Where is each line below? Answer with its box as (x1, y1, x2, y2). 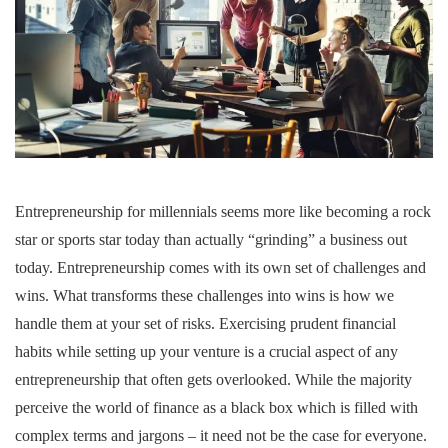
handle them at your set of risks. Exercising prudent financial (15, 314, 396, 332)
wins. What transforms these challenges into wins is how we (15, 286, 394, 304)
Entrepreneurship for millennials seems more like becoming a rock (15, 202, 431, 220)
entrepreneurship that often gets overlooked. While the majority (15, 370, 412, 388)
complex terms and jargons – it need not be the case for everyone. (15, 426, 427, 444)
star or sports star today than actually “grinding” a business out (15, 230, 407, 248)
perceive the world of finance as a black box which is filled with (15, 398, 418, 416)
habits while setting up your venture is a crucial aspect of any (15, 342, 398, 360)
